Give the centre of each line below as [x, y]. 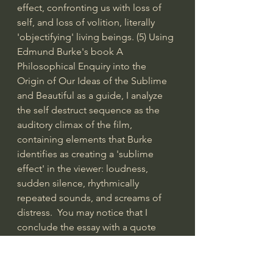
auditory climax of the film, [76, 124]
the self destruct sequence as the [90, 110]
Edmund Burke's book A [71, 51]
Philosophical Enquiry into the [83, 66]
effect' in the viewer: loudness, [84, 168]
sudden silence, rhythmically [79, 183]
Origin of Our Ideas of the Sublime [93, 80]
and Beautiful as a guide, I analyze [91, 95]
